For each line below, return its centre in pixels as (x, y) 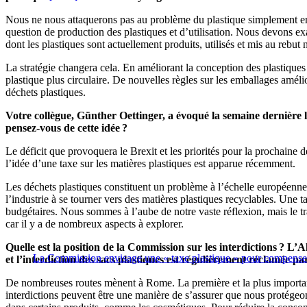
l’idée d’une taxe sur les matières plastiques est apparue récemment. (150, 164)
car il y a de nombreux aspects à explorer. (95, 224)
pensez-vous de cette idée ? (66, 128)
